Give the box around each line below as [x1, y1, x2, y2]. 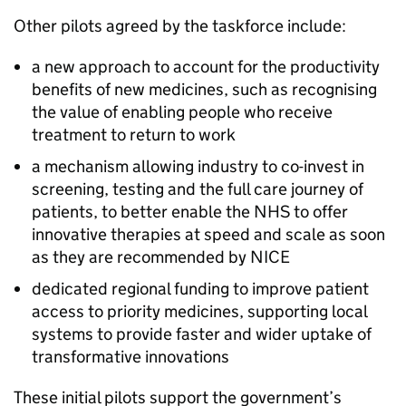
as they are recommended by [32, 246, 250, 267]
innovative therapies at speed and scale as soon [32, 224, 385, 245]
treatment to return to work [32, 124, 236, 145]
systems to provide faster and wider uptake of [32, 324, 372, 344]
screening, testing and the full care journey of [32, 179, 363, 199]
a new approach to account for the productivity [32, 56, 380, 77]
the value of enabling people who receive [32, 101, 333, 122]
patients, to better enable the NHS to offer [32, 201, 348, 222]
